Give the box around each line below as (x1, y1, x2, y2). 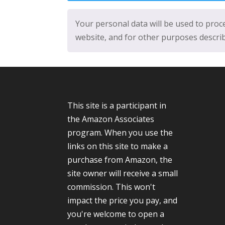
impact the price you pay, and (67, 195, 178, 206)
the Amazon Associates (67, 114, 155, 125)
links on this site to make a (67, 141, 168, 152)
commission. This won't (67, 181, 156, 193)
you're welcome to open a (67, 208, 165, 220)
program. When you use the (67, 127, 173, 139)
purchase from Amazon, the (67, 154, 173, 166)
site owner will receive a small (67, 168, 178, 179)
